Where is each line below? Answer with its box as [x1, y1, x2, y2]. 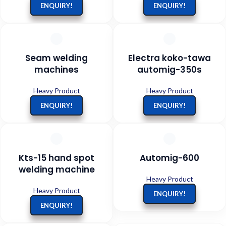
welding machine [18, 163, 95, 176]
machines [34, 63, 79, 76]
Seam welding [25, 51, 88, 64]
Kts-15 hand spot [19, 151, 94, 164]
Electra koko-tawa [128, 51, 211, 64]
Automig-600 [140, 151, 199, 164]
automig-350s [137, 63, 202, 76]
